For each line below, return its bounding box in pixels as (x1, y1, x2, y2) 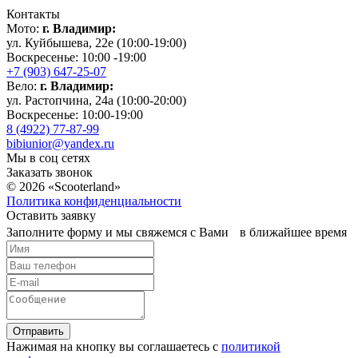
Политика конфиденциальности (6, 194, 181, 209)
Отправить (13, 325, 64, 338)
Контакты (6, 7, 60, 22)
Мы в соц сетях (6, 151, 90, 165)
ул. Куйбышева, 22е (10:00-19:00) (6, 36, 186, 50)
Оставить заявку (6, 209, 96, 223)
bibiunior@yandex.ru (6, 137, 114, 151)
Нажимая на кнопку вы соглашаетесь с (6, 340, 221, 354)
